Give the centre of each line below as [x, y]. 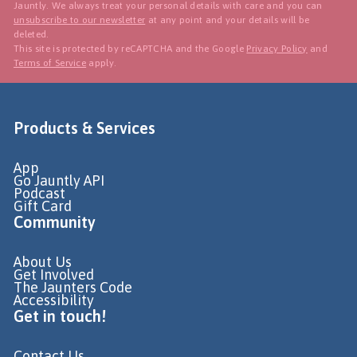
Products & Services [84, 127]
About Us [43, 261]
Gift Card [43, 206]
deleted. [31, 34]
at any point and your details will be [228, 20]
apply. [102, 63]
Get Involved [54, 274]
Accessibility [54, 300]
